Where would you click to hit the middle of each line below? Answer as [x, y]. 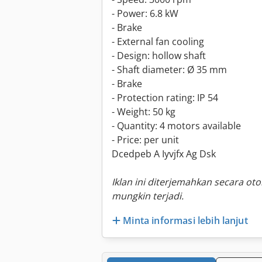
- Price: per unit [145, 140]
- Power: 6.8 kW [145, 14]
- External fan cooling [158, 42]
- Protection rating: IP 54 [165, 98]
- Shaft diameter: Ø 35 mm [169, 70]
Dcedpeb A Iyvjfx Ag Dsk [164, 154]
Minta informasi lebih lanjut [185, 220]
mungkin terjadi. [148, 196]
